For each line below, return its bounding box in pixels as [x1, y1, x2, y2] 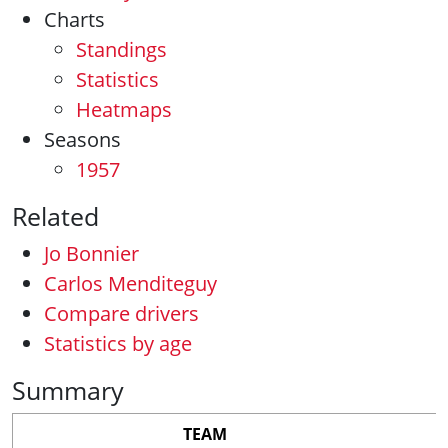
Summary [12, 373, 124, 407]
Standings [76, 36, 167, 63]
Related [12, 199, 99, 233]
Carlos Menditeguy [44, 270, 217, 297]
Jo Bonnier [44, 240, 139, 267]
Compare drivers [44, 300, 199, 327]
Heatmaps [76, 96, 172, 123]
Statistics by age [44, 330, 192, 357]
